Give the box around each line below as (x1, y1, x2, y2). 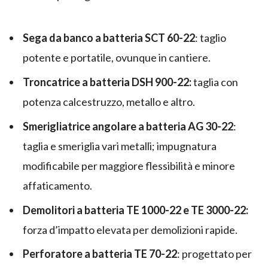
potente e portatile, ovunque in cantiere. (23, 50, 211, 64)
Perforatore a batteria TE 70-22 (23, 247, 177, 261)
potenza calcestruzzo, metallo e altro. (23, 95, 195, 108)
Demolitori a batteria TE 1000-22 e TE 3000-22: (23, 203, 248, 217)
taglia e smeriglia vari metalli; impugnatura (23, 139, 217, 153)
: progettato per (177, 247, 252, 261)
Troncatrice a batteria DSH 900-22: (23, 75, 191, 89)
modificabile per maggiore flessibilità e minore (23, 159, 235, 172)
